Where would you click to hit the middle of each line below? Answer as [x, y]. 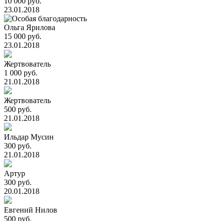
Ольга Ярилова [30, 27]
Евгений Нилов [31, 210]
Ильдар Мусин [29, 137]
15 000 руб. [23, 36]
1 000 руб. [21, 73]
